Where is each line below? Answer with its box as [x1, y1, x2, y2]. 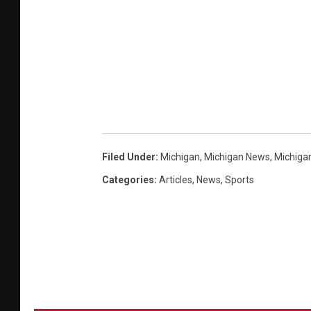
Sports [225, 174, 254, 185]
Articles [159, 174, 192, 185]
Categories [102, 174, 154, 185]
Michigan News [204, 151, 270, 162]
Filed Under [102, 151, 155, 162]
